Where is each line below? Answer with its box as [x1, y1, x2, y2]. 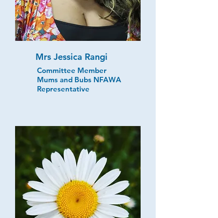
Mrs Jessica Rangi [36, 51, 108, 62]
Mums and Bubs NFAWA [37, 74, 121, 84]
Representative [37, 84, 90, 93]
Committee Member [37, 65, 107, 75]
